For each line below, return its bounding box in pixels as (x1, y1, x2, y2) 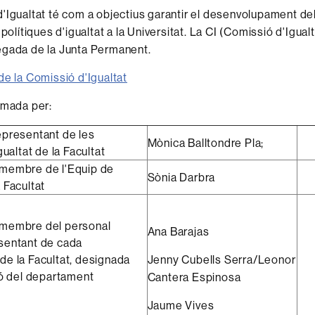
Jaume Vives (147, 297, 214, 312)
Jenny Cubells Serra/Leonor (147, 252, 296, 266)
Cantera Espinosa (147, 269, 241, 284)
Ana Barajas (147, 224, 210, 238)
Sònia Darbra (147, 169, 216, 184)
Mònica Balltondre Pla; (147, 135, 266, 150)
